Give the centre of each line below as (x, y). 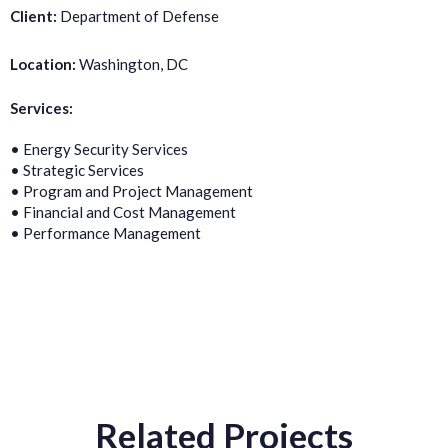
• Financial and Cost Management (123, 212)
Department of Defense (139, 16)
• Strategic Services (77, 170)
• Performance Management (105, 233)
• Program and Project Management (131, 191)
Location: (43, 64)
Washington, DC (132, 64)
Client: (35, 16)
